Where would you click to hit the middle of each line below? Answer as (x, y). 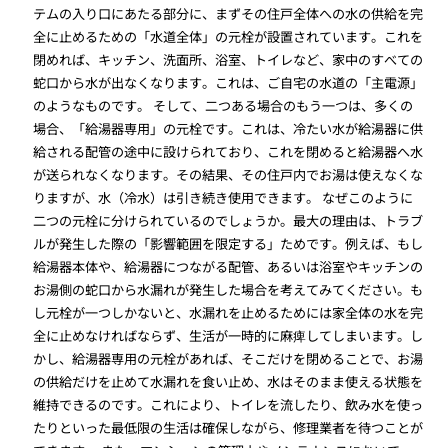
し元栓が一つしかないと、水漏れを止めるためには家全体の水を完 (228, 313)
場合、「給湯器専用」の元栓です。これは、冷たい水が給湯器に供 (228, 129)
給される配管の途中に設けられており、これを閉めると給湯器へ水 (228, 152)
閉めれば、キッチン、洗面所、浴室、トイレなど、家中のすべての (228, 60)
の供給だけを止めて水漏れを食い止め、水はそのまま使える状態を (228, 382)
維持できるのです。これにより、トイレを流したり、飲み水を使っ (228, 405)
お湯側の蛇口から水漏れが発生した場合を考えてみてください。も (228, 290)
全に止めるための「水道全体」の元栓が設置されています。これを (228, 37)
